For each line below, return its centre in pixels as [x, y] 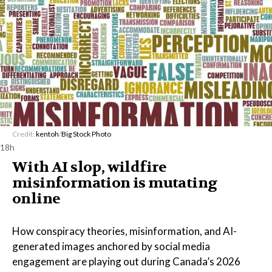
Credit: [24, 134]
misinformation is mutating [115, 183]
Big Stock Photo [86, 134]
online [36, 199]
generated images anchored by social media [111, 246]
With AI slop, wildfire [90, 167]
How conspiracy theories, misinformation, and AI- [124, 231]
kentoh [47, 134]
